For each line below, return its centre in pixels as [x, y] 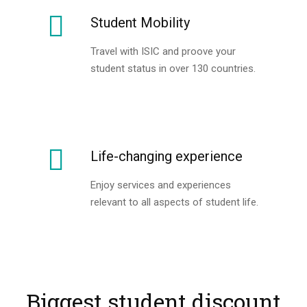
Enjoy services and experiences [161, 185]
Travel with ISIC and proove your [163, 52]
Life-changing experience [167, 157]
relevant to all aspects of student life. [174, 202]
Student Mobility [140, 23]
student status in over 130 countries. [173, 69]
